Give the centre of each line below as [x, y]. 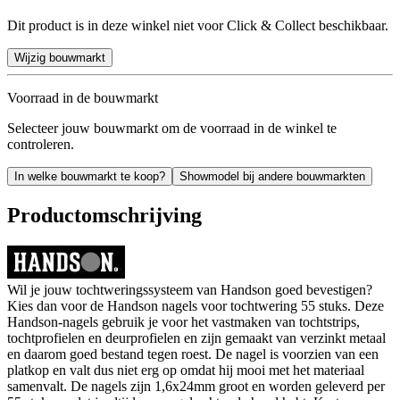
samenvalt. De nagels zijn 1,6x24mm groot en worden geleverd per [196, 386]
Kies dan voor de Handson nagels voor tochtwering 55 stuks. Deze [196, 305]
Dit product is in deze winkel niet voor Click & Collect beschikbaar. [198, 25]
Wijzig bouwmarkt [60, 57]
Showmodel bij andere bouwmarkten [272, 176]
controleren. [41, 144]
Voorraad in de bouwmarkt [83, 97]
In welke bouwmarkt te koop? [90, 176]
